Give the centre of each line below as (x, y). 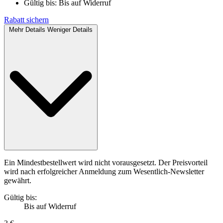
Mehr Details (27, 29)
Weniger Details (70, 29)
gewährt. (18, 181)
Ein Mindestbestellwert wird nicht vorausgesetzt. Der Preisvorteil (106, 163)
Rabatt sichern (26, 19)
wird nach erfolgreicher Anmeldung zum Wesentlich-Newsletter (104, 172)
